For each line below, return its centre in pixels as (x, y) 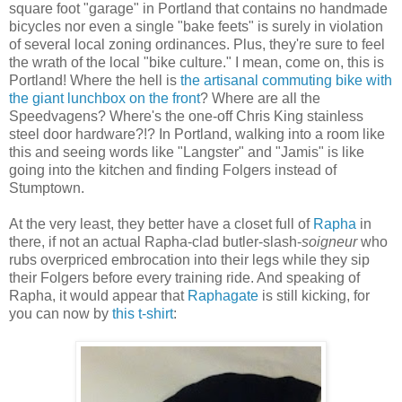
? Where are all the (260, 98)
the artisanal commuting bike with (286, 80)
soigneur (329, 241)
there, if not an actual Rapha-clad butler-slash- (155, 241)
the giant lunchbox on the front (105, 98)
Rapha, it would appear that (98, 295)
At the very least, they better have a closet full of (161, 223)
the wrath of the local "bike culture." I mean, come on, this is (197, 62)
